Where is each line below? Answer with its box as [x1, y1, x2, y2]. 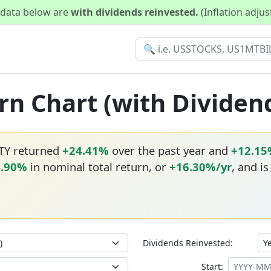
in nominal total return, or [27, 159, 169, 174]
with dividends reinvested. [70, 5, 201, 19]
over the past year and [108, 143, 231, 158]
